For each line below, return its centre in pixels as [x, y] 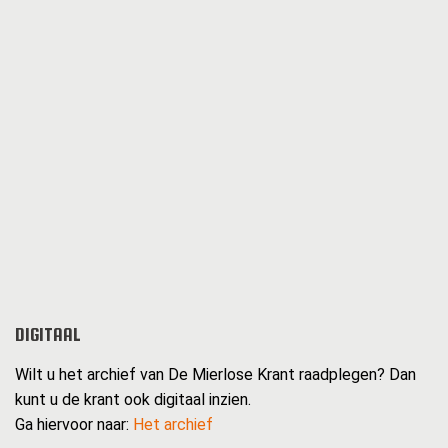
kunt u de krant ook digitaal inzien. [133, 400]
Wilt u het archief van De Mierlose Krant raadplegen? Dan [215, 375]
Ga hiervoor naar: [74, 425]
